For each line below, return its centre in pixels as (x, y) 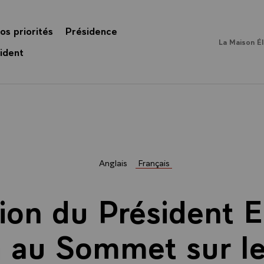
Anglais (113, 162)
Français (154, 162)
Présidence (91, 30)
